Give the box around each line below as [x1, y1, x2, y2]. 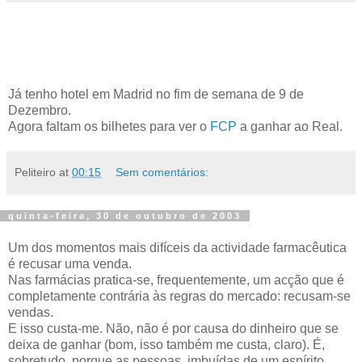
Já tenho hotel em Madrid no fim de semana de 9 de [8, 87, 304, 101]
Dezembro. [8, 103, 71, 117]
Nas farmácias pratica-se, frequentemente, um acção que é [8, 272, 344, 287]
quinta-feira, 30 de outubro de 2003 [8, 211, 242, 221]
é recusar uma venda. [8, 256, 132, 271]
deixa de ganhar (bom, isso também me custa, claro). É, [8, 337, 325, 351]
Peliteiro [15, 166, 56, 179]
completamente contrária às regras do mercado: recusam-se [8, 288, 351, 303]
